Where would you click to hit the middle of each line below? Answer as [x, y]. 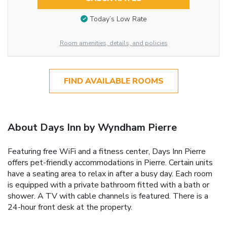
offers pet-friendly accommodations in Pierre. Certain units [110, 162]
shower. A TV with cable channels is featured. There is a [108, 196]
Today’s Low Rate [118, 19]
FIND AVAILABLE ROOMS [113, 81]
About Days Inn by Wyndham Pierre [92, 127]
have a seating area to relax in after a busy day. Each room [110, 174]
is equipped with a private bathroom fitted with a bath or [108, 185]
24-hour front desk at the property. [70, 207]
